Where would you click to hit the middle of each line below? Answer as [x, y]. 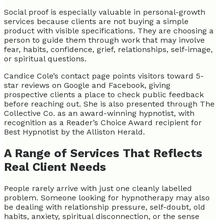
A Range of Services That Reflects [103, 153]
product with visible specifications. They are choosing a [109, 31]
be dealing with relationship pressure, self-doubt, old [105, 207]
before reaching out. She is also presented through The [109, 104]
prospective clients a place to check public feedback [104, 95]
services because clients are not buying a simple [96, 22]
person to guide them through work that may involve [104, 40]
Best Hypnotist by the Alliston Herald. [74, 132]
